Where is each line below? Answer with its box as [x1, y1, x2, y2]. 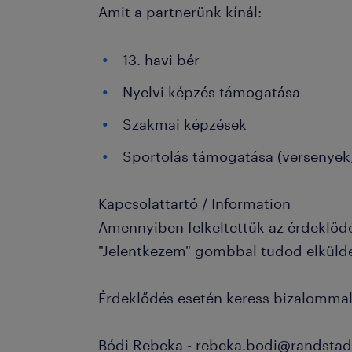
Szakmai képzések [123, 115, 247, 133]
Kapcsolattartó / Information [98, 195, 291, 212]
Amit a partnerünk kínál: [98, 3, 266, 20]
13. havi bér [123, 51, 200, 68]
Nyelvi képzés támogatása [123, 83, 301, 101]
